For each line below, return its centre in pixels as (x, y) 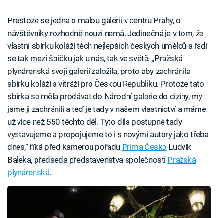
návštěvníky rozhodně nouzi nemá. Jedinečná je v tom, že (105, 33)
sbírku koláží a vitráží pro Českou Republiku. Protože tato (106, 83)
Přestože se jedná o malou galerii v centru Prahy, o (94, 20)
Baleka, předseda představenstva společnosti (88, 159)
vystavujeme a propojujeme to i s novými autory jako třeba (108, 134)
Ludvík (179, 147)
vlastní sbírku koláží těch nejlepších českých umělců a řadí (108, 45)
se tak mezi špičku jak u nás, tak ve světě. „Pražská (95, 58)
